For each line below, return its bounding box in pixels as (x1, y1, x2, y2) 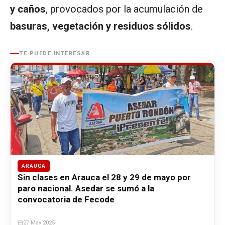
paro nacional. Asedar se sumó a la (18, 183, 154, 193)
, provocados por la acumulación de (46, 3, 203, 15)
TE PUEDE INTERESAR (19, 50, 90, 57)
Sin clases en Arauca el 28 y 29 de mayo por (18, 172, 191, 182)
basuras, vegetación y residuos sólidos (10, 20, 191, 32)
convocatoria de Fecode (18, 194, 115, 204)
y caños (10, 3, 46, 15)
